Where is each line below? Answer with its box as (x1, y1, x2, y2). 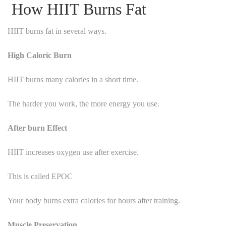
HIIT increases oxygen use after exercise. (8, 147, 139, 156)
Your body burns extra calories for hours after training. (8, 196, 180, 205)
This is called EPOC (8, 172, 73, 181)
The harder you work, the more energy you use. (8, 99, 159, 108)
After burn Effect (8, 123, 67, 132)
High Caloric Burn (8, 50, 72, 60)
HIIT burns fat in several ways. (8, 26, 106, 35)
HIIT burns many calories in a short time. (8, 75, 138, 84)
